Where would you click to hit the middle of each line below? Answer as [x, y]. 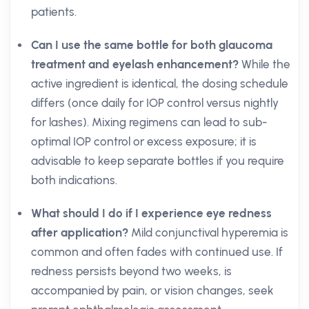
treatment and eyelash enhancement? [135, 64]
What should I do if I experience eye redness [151, 213]
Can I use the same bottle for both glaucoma [152, 45]
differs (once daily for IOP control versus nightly [155, 103]
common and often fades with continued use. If [157, 252]
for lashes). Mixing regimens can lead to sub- [149, 122]
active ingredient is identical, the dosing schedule [160, 83]
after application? [80, 232]
